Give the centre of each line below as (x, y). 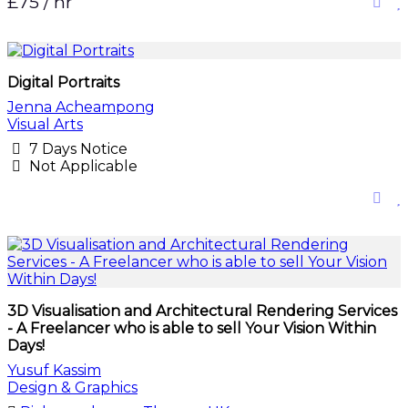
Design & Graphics (72, 388)
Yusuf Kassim (54, 370)
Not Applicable (82, 166)
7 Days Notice (76, 149)
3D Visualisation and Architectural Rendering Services (202, 311)
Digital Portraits (63, 82)
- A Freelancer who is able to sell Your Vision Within (192, 328)
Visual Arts (45, 124)
